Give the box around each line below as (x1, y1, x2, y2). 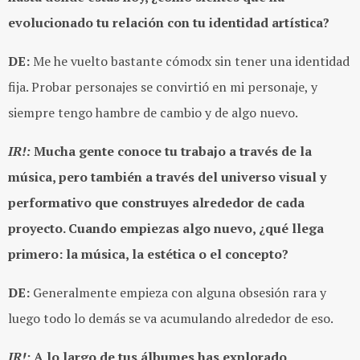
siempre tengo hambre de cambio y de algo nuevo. (8, 104, 298, 122)
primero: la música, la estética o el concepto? (8, 245, 288, 264)
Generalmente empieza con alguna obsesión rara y (30, 284, 326, 302)
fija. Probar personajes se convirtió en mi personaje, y (8, 78, 317, 96)
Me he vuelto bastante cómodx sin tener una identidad (30, 52, 350, 71)
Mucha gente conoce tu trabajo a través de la (31, 142, 312, 161)
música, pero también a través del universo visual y (8, 168, 326, 186)
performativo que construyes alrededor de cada (8, 194, 305, 212)
